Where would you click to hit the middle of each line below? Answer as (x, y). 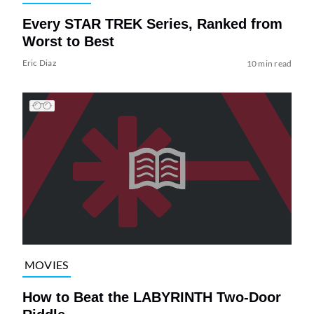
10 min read (269, 64)
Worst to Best (68, 42)
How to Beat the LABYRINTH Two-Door (151, 298)
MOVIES (46, 264)
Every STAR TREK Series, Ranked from (152, 24)
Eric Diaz (39, 63)
